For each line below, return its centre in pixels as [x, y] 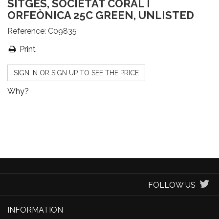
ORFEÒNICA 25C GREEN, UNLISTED [101, 15]
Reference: [27, 31]
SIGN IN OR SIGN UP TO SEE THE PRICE [76, 73]
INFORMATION [35, 210]
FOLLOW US [172, 185]
